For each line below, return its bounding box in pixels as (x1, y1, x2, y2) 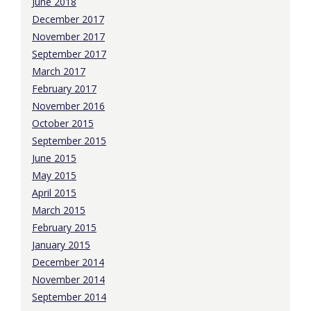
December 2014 (32, 255, 104, 269)
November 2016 (32, 99, 105, 112)
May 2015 (32, 168, 76, 182)
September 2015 (32, 133, 106, 147)
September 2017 (32, 47, 106, 60)
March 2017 (32, 64, 85, 78)
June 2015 (32, 151, 76, 165)
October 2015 (32, 116, 94, 130)
